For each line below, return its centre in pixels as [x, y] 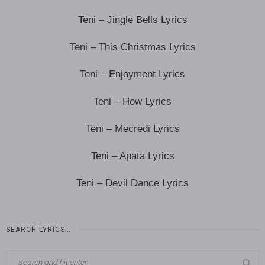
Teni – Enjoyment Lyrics [132, 74]
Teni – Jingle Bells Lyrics [132, 20]
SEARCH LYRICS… [38, 229]
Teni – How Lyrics [132, 101]
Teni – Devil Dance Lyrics [132, 183]
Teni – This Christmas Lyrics [132, 47]
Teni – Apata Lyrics [132, 156]
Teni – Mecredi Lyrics [132, 128]
